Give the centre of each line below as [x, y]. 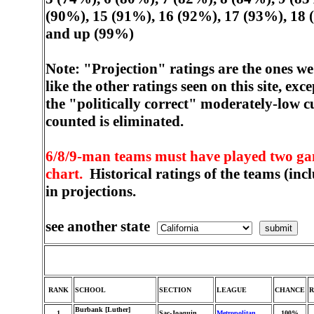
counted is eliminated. [115, 121]
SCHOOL [90, 290]
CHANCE [290, 290]
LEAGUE [232, 290]
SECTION [175, 290]
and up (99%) [90, 34]
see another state [101, 226]
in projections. [91, 191]
